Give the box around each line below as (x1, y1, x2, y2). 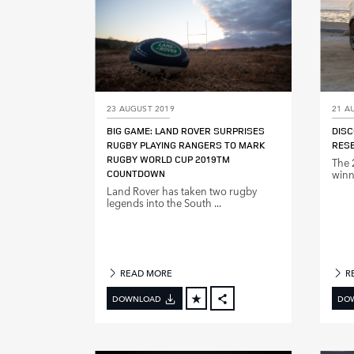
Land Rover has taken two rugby (107, 183, 257, 199)
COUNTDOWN (107, 167, 165, 181)
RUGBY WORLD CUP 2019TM (107, 153, 230, 167)
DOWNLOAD (112, 292, 161, 305)
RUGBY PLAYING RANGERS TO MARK (107, 138, 265, 153)
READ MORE (118, 266, 173, 281)
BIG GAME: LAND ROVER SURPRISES (107, 124, 265, 138)
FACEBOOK (233, 311, 277, 324)
